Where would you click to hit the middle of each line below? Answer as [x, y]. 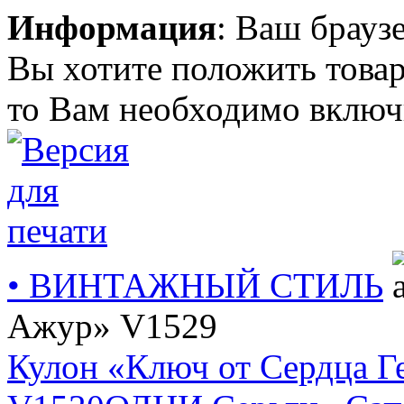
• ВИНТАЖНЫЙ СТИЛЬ [195, 285]
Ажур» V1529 [112, 326]
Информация [112, 28]
